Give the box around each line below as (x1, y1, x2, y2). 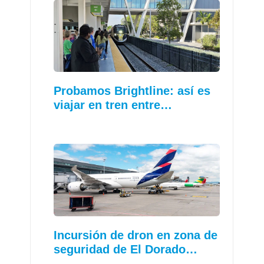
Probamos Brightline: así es (54, 84, 211, 98)
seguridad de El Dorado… (54, 242, 198, 256)
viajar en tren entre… (54, 98, 173, 112)
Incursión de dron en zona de (54, 228, 218, 242)
